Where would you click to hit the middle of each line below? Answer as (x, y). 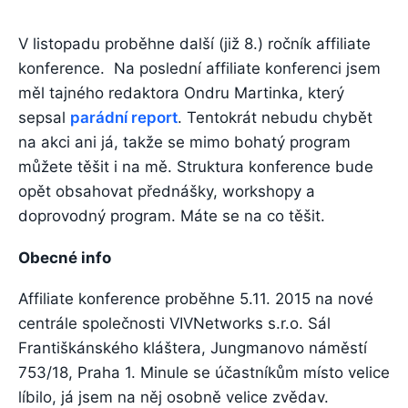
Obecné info (65, 257)
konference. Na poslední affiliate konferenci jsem (199, 69)
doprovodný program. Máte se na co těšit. (172, 216)
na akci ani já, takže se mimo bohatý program (184, 143)
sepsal (44, 118)
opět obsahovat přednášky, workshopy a (167, 192)
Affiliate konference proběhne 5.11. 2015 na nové (196, 299)
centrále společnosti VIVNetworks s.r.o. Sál (174, 324)
